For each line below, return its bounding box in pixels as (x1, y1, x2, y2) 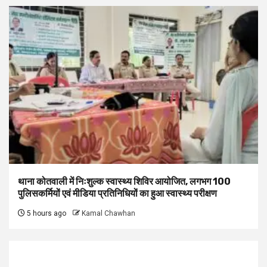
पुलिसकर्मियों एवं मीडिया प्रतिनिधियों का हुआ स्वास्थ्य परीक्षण (18, 187, 217, 199)
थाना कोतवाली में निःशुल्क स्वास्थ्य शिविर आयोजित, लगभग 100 (18, 175, 231, 187)
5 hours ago (25, 209, 66, 218)
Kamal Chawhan (82, 209, 135, 218)
